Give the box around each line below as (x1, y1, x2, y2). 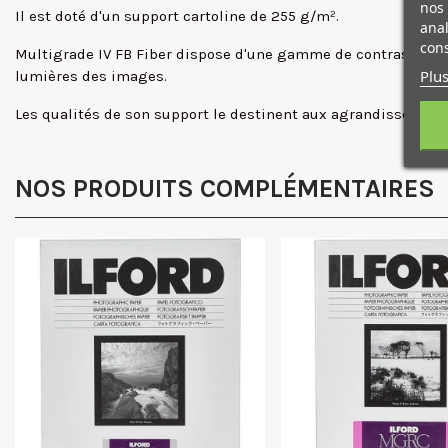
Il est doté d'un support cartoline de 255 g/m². (15, 7, 339, 25)
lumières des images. (15, 67, 167, 85)
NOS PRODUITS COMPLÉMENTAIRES (15, 174, 435, 203)
